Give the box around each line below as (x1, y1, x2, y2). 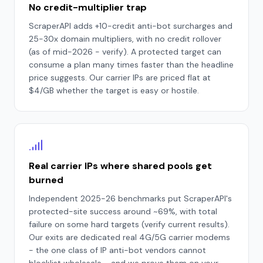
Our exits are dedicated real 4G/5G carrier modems (29, 232, 230, 242)
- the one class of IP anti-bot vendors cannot (29, 245, 206, 255)
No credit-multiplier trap (29, 1, 147, 14)
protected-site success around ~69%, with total (29, 206, 217, 217)
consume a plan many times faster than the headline (29, 59, 234, 70)
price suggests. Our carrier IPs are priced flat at (29, 72, 211, 83)
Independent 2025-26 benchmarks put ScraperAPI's (29, 193, 232, 204)
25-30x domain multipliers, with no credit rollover (29, 33, 221, 44)
